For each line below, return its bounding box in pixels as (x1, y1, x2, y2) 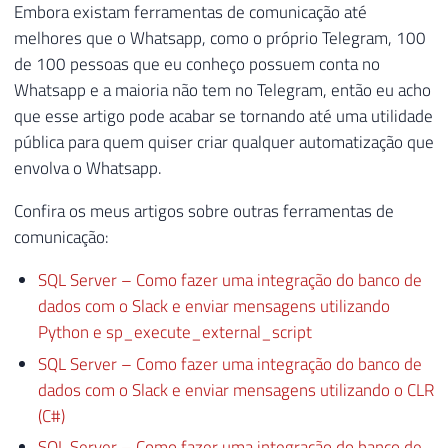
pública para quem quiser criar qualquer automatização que (14, 129, 434, 156)
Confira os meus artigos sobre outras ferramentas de (14, 198, 394, 225)
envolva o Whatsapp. (14, 155, 162, 182)
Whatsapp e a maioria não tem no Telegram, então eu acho (14, 77, 431, 104)
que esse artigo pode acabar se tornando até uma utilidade (14, 103, 433, 130)
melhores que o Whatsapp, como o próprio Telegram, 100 (14, 25, 426, 52)
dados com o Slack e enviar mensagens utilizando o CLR (37, 376, 434, 403)
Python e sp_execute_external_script (37, 318, 312, 345)
